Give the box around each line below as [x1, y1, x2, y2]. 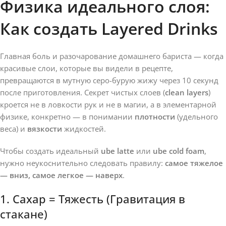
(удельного [175, 111, 218, 122]
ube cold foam [153, 145, 204, 156]
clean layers [165, 87, 208, 97]
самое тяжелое [165, 157, 223, 168]
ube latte [101, 145, 134, 156]
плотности [135, 111, 175, 122]
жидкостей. [62, 123, 106, 134]
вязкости [27, 123, 62, 134]
